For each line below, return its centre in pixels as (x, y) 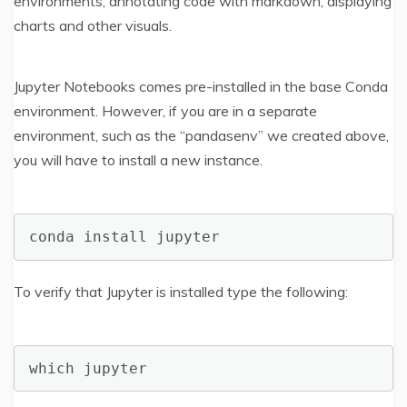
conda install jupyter (124, 236)
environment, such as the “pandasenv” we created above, (201, 136)
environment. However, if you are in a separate (165, 111)
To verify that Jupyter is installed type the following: (181, 291)
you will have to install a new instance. (138, 160)
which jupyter (88, 368)
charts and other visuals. (93, 26)
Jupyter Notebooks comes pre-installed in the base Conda (201, 87)
